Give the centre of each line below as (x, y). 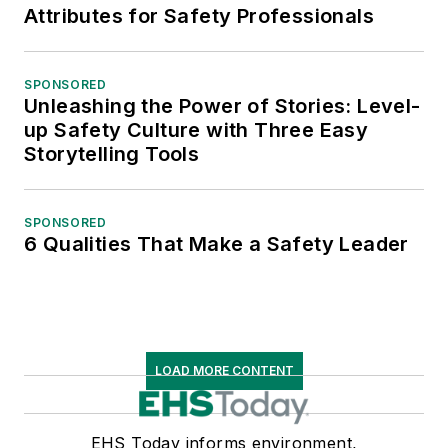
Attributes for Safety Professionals (199, 15)
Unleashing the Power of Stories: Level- (222, 105)
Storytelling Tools (112, 153)
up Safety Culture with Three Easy (196, 129)
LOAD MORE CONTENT (224, 370)
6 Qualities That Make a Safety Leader (216, 243)
